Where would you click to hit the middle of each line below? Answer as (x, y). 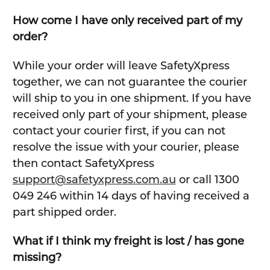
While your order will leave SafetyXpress (121, 66)
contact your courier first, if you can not (119, 131)
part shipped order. (64, 212)
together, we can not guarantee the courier (130, 82)
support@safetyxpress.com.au (94, 180)
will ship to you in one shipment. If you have (132, 99)
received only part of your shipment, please (130, 115)
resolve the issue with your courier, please (126, 147)
